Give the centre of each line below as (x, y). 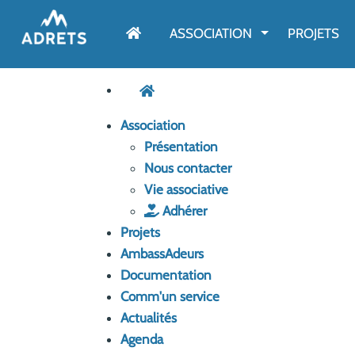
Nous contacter (188, 168)
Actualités (149, 317)
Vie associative (186, 189)
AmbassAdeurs (162, 253)
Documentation (166, 275)
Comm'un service (170, 296)
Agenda (142, 339)
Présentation (181, 146)
